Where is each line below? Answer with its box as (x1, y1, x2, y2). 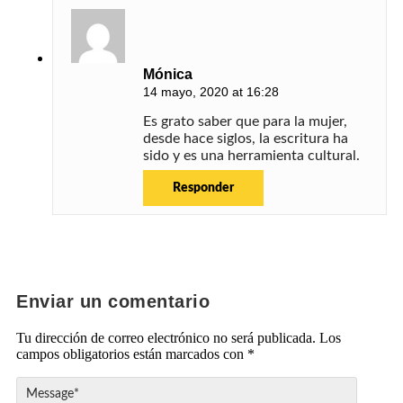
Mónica (143, 67, 193, 83)
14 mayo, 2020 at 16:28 (143, 85, 279, 100)
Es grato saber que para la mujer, (143, 114, 347, 130)
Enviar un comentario (16, 291, 210, 312)
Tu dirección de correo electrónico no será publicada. (16, 330, 316, 346)
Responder (173, 182, 234, 195)
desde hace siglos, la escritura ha (143, 131, 348, 147)
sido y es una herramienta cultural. (143, 148, 360, 164)
